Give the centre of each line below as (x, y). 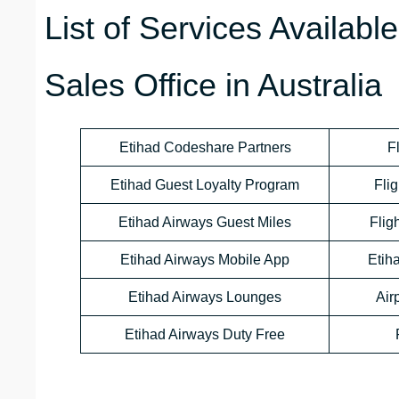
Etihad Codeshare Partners (205, 148)
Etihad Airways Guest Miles (205, 223)
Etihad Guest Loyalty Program (205, 185)
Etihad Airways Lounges (205, 297)
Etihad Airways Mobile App (205, 260)
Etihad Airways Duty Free (205, 335)
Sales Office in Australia (213, 85)
